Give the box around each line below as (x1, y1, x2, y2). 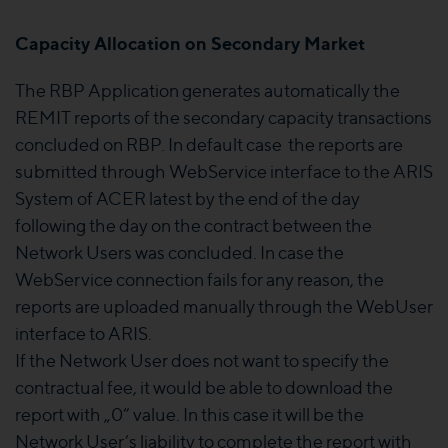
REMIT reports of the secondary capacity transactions (15, 107, 432, 128)
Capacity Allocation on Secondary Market (15, 32, 365, 54)
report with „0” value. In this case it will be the (15, 404, 364, 425)
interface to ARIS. (15, 323, 152, 344)
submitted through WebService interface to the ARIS (15, 161, 433, 182)
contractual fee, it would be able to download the (15, 377, 393, 398)
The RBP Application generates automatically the (15, 80, 400, 101)
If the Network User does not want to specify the (15, 350, 389, 371)
